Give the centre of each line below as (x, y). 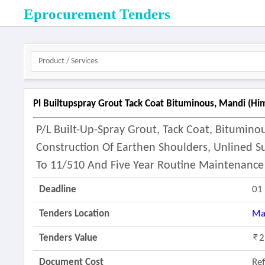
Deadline (58, 190)
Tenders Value (69, 238)
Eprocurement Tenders (97, 14)
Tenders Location (75, 214)
